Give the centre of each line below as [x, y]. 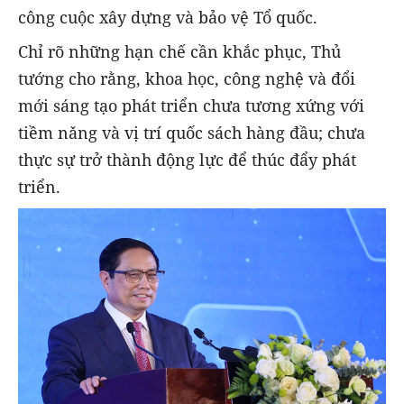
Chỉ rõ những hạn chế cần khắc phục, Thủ [179, 52]
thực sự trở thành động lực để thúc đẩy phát [187, 160]
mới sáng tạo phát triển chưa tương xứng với [191, 106]
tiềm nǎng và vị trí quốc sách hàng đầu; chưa [192, 133]
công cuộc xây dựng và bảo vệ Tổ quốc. [168, 18]
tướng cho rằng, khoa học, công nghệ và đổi [187, 79]
